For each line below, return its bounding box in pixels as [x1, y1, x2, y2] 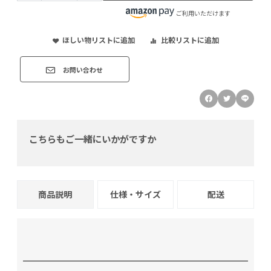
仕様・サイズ [109, 188, 162, 200]
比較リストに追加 [160, 34, 219, 45]
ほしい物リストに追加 [62, 34, 135, 45]
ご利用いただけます [175, 8, 230, 18]
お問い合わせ [63, 65, 103, 75]
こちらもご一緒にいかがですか [29, 131, 156, 145]
